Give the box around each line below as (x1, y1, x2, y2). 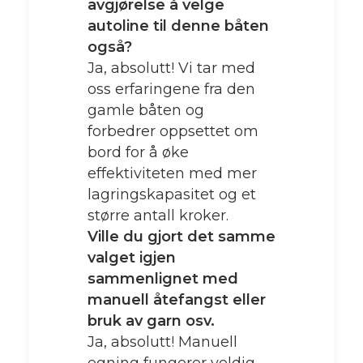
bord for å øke (88, 143, 189, 161)
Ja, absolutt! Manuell (88, 333, 237, 351)
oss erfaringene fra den (88, 80, 255, 98)
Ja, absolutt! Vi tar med (88, 59, 255, 77)
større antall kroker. (88, 207, 228, 224)
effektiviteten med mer (88, 164, 257, 182)
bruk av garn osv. (88, 312, 215, 330)
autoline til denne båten (88, 17, 269, 35)
